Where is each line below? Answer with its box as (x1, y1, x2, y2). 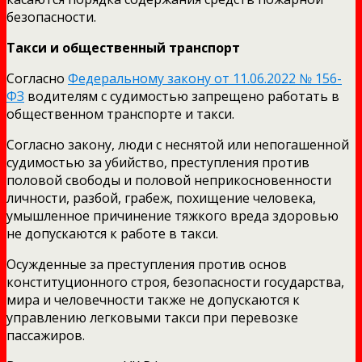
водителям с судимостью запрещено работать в (24, 86, 339, 105)
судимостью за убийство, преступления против (6, 153, 309, 171)
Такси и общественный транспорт (6, 38, 240, 57)
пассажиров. (6, 326, 85, 344)
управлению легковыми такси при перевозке (6, 308, 298, 326)
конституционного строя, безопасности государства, (6, 272, 344, 291)
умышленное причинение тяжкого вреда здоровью (6, 206, 339, 225)
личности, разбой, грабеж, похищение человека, (6, 188, 316, 207)
